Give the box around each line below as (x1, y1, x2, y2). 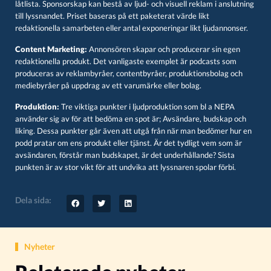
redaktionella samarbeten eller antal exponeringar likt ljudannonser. (15, 24, 248, 33)
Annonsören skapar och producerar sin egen (87, 45, 240, 54)
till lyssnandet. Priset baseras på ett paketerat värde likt (15, 11, 209, 21)
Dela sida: (15, 195, 51, 205)
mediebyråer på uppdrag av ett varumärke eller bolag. (15, 81, 201, 90)
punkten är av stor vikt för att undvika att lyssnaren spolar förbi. (15, 163, 236, 172)
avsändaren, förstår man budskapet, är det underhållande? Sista (15, 151, 235, 160)
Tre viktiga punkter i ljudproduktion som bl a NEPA (59, 102, 235, 111)
